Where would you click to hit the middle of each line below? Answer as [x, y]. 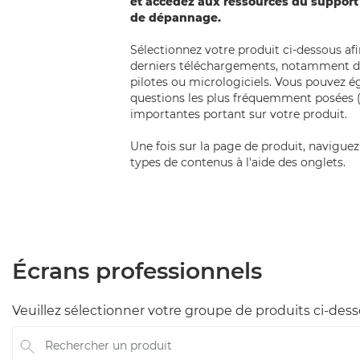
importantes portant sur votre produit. [239, 114]
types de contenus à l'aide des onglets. [238, 162]
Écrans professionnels [137, 271]
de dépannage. [176, 18]
